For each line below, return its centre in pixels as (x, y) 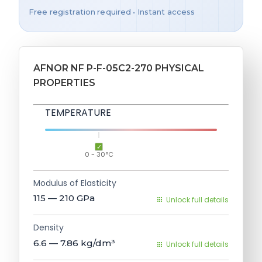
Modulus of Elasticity (75, 183)
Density (49, 228)
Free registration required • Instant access (112, 12)
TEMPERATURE (78, 112)
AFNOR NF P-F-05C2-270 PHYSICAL (119, 68)
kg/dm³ (98, 243)
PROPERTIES (64, 82)
